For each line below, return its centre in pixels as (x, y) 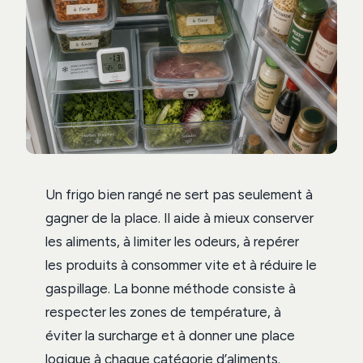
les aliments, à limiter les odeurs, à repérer (172, 241)
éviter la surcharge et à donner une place (170, 335)
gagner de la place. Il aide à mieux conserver (179, 218)
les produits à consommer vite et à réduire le (181, 265)
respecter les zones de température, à (163, 312)
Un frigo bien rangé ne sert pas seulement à (179, 194)
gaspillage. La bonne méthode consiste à (171, 288)
